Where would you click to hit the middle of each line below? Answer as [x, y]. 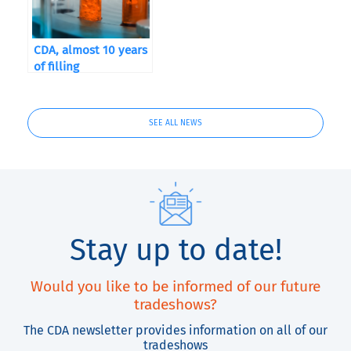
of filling [56, 67]
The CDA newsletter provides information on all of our [175, 330]
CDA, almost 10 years [90, 50]
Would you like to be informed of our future [175, 286]
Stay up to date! [175, 250]
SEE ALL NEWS [175, 123]
